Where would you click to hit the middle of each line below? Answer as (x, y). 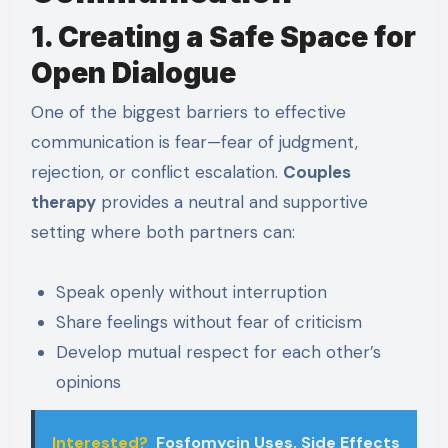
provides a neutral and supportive (231, 201)
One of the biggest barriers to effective (188, 111)
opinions (89, 381)
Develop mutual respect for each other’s (219, 351)
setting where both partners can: (162, 231)
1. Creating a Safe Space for (223, 36)
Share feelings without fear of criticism (209, 321)
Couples (316, 171)
